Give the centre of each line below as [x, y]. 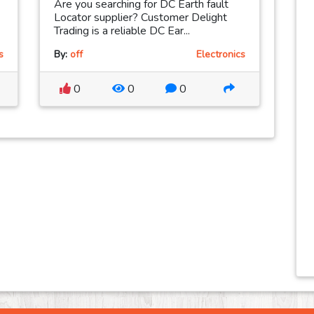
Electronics [221, 55]
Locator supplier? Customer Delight [141, 18]
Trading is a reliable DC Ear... [122, 31]
